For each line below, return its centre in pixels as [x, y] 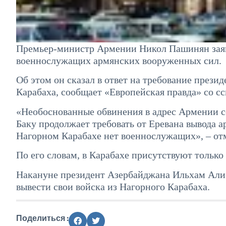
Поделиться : [42, 218]
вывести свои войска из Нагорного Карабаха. [113, 186]
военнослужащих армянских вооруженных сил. [119, 61]
